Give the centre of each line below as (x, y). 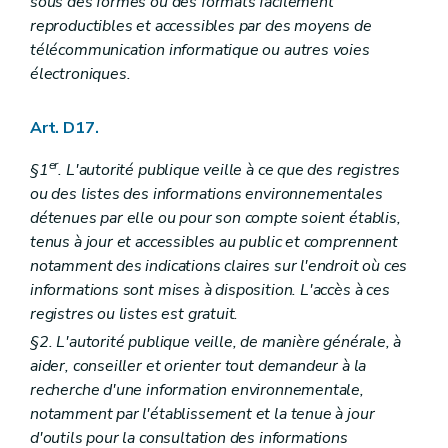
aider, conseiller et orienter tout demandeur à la (198, 365)
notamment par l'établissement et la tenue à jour (202, 413)
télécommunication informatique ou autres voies (200, 50)
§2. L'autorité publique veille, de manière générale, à (216, 341)
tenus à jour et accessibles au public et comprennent (214, 242)
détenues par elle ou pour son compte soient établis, (215, 218)
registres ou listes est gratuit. (134, 314)
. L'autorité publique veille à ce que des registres (229, 170)
